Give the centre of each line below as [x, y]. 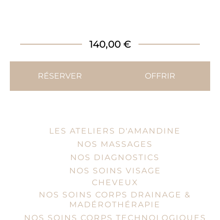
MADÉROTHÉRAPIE [115, 204]
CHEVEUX [115, 182]
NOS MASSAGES [115, 144]
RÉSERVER [60, 76]
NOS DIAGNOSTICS [115, 157]
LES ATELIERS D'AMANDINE [115, 131]
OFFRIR [160, 76]
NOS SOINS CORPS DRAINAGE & [115, 194]
